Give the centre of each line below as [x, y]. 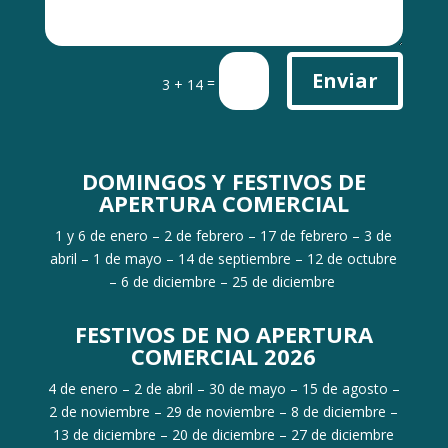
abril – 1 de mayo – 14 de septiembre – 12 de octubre [224, 258]
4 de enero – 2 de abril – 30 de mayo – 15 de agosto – [223, 388]
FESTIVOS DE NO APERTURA [223, 333]
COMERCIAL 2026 [224, 355]
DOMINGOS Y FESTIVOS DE [223, 180]
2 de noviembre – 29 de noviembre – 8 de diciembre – [224, 411]
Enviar [345, 80]
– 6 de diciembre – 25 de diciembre [223, 281]
